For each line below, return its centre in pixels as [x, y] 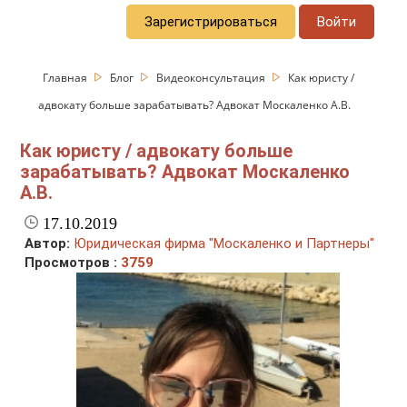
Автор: [48, 244]
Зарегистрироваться [211, 21]
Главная [67, 77]
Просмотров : [73, 263]
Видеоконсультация [213, 77]
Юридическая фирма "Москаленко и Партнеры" [224, 244]
